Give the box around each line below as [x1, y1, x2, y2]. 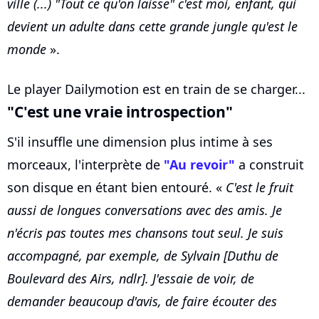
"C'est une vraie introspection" [7, 101, 233, 122]
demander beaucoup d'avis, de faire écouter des [7, 293, 277, 310]
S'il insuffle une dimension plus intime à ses [7, 133, 273, 151]
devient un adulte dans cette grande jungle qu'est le [7, 18, 298, 36]
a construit [235, 156, 304, 174]
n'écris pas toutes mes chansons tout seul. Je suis [7, 224, 283, 242]
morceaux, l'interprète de [7, 156, 164, 174]
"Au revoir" [164, 156, 235, 174]
